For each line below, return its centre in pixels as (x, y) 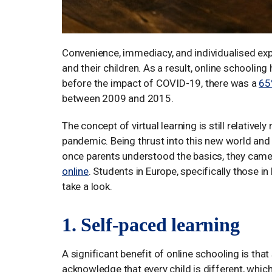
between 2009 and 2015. (118, 98)
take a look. (87, 186)
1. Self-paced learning (151, 225)
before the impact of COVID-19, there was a (161, 83)
